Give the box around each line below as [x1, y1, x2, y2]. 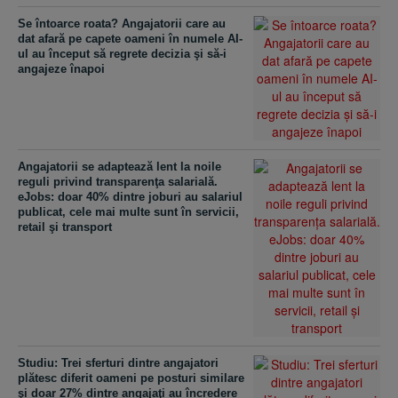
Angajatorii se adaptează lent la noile [18, 160, 221, 173]
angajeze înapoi [18, 62, 105, 76]
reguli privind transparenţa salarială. [18, 175, 218, 188]
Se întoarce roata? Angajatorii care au [18, 17, 226, 30]
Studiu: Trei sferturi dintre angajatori [18, 356, 219, 370]
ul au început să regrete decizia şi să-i [18, 47, 227, 60]
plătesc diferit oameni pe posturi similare [18, 371, 244, 385]
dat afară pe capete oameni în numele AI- [18, 32, 243, 45]
